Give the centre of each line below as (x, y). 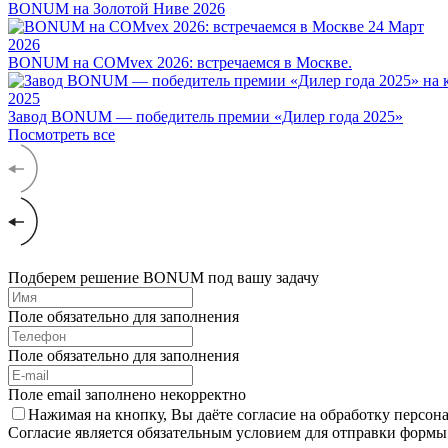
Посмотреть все (61, 134)
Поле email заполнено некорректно (127, 394)
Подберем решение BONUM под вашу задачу (163, 277)
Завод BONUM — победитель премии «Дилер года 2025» (205, 116)
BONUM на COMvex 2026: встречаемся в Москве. (180, 62)
